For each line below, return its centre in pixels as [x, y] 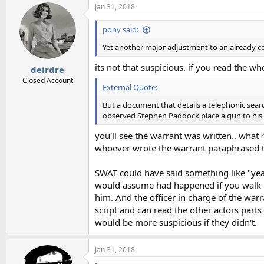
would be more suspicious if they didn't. [176, 222]
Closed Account [47, 80]
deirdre [47, 69]
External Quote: [130, 87]
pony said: [121, 29]
